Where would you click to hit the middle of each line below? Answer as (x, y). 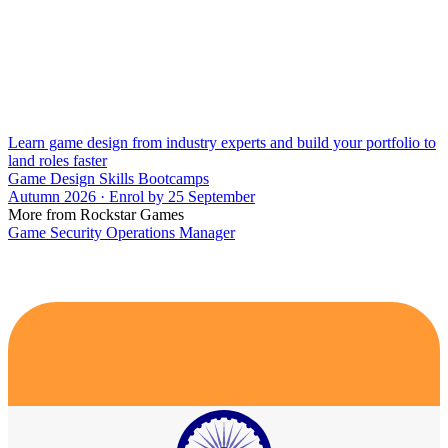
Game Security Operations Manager (121, 232)
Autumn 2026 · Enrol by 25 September (131, 196)
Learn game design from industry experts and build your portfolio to (222, 142)
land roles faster (57, 160)
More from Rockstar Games (96, 214)
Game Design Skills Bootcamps (108, 178)
